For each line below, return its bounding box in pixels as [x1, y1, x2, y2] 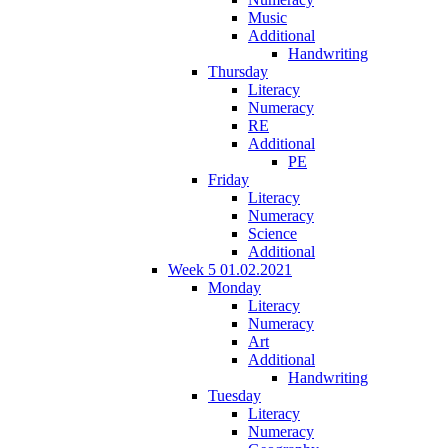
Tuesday [208, 386, 261, 404]
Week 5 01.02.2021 [168, 260, 292, 278]
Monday [208, 278, 261, 296]
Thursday [208, 62, 268, 80]
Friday [208, 170, 249, 188]
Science [248, 224, 297, 242]
